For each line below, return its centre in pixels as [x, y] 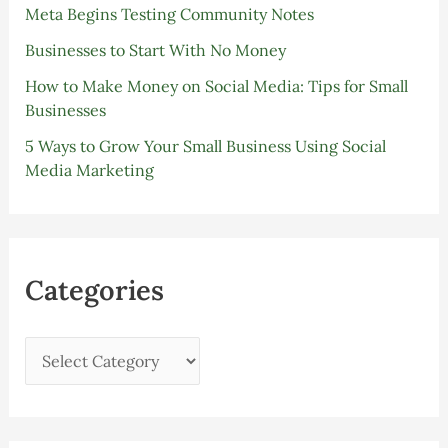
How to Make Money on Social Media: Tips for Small [216, 85]
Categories [94, 289]
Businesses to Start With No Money [155, 49]
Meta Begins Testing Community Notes [169, 13]
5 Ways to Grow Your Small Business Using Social [205, 145]
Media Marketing [89, 169]
